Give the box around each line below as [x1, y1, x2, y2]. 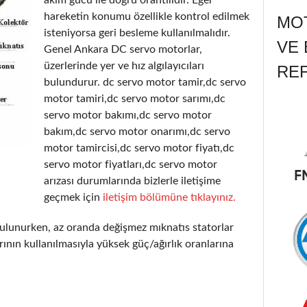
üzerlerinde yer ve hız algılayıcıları [44, 60, 204, 71]
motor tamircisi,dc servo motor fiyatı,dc [44, 142, 234, 153]
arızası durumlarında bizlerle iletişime [44, 175, 221, 186]
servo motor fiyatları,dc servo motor [44, 158, 217, 170]
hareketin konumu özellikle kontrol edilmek [44, 10, 249, 22]
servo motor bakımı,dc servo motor [44, 109, 212, 121]
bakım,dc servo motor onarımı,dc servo [44, 125, 230, 137]
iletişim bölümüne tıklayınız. [100, 191, 236, 203]
